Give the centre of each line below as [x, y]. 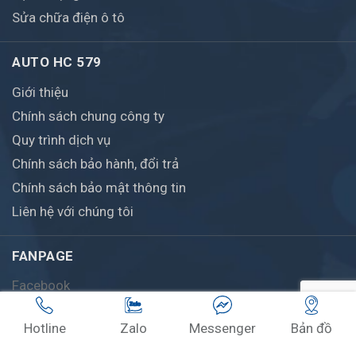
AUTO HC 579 [57, 62]
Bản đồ [311, 328]
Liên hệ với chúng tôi [73, 212]
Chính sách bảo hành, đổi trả [95, 164]
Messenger [222, 328]
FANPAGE [43, 256]
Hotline [44, 328]
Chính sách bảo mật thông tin [99, 188]
